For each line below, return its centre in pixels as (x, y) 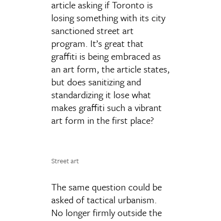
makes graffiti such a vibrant (107, 107)
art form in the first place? (103, 120)
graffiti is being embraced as (106, 56)
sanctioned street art (92, 30)
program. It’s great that (97, 43)
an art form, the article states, (110, 69)
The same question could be (107, 187)
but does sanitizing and (96, 82)
